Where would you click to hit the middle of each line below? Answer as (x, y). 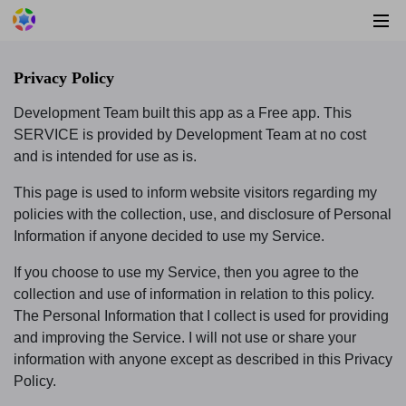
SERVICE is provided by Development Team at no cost (190, 134)
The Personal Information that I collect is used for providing (201, 315)
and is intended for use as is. (107, 156)
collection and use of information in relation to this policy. (194, 294)
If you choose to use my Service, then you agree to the (186, 272)
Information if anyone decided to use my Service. (171, 236)
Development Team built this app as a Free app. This (183, 112)
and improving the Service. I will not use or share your (185, 337)
